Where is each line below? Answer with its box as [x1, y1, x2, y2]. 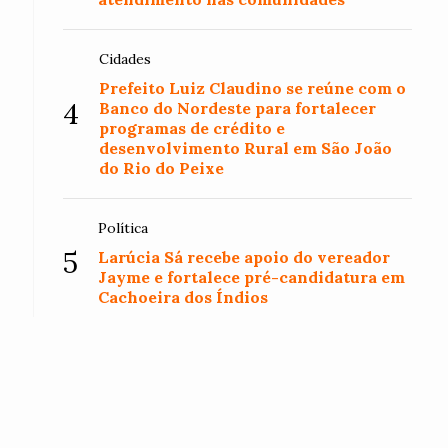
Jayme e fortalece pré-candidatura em [98, 267, 406, 287]
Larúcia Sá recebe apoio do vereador [98, 247, 391, 267]
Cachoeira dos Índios [98, 287, 269, 307]
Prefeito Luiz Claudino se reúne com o [99, 78, 407, 98]
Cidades [99, 50, 152, 68]
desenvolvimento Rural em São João [99, 138, 393, 158]
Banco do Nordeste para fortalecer [99, 98, 377, 118]
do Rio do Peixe [99, 158, 225, 178]
